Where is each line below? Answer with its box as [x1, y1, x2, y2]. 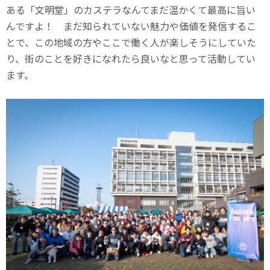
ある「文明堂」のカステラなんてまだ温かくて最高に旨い [6, 2, 256, 17]
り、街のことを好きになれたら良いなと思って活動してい [6, 51, 256, 66]
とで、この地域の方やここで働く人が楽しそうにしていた [6, 35, 256, 50]
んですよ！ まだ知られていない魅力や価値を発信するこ [6, 19, 256, 34]
